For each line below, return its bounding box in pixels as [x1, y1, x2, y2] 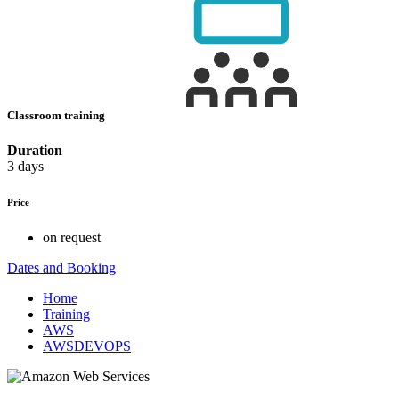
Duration [7, 142, 62, 159]
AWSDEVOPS [43, 338, 131, 354]
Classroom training [7, 108, 108, 122]
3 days [7, 159, 44, 175]
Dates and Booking [7, 260, 116, 275]
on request [43, 230, 101, 245]
